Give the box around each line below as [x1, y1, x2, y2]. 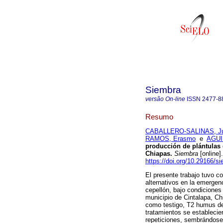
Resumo [145, 112, 173, 121]
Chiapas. [145, 150, 172, 158]
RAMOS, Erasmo [145, 135, 196, 143]
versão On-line [145, 96, 185, 103]
